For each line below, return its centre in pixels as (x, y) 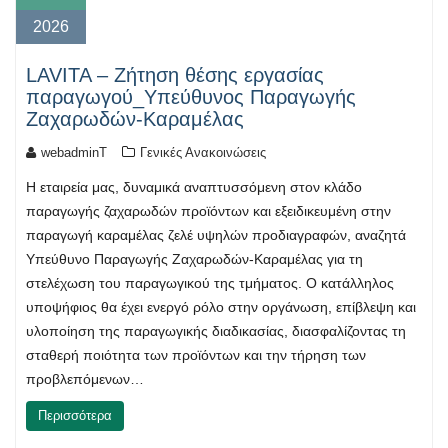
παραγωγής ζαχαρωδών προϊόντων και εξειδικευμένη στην (208, 211)
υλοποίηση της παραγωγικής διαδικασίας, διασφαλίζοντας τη (216, 331)
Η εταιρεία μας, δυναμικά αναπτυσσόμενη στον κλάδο (194, 187)
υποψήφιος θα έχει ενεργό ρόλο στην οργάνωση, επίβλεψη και (221, 307)
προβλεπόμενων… (85, 379)
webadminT (74, 153)
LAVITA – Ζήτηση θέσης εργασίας (175, 75)
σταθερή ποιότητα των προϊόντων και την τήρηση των (196, 355)
